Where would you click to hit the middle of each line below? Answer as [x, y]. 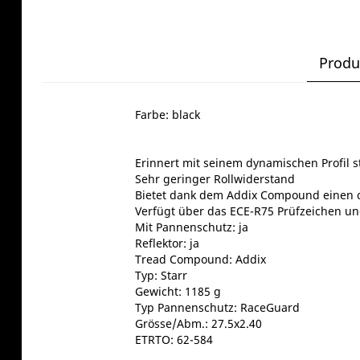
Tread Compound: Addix [200, 260]
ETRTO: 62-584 [174, 340]
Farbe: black [167, 115]
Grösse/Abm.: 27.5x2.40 [198, 324]
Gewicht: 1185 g [178, 292]
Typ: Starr [161, 276]
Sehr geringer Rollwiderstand [215, 179]
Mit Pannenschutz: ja [191, 227]
